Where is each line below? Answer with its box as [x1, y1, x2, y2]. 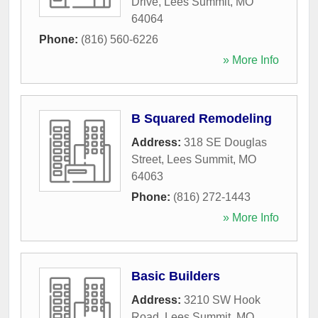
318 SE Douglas [184, 136, 267, 148]
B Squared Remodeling [131, 111, 272, 126]
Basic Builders [131, 268, 220, 283]
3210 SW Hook [184, 293, 261, 306]
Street [131, 153, 161, 165]
